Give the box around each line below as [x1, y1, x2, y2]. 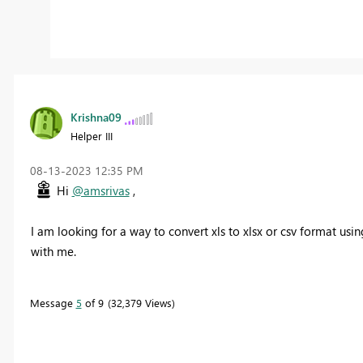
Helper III [70, 129, 113, 143]
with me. [30, 243, 76, 260]
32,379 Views [110, 296, 172, 310]
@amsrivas [71, 182, 130, 199]
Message [29, 296, 76, 310]
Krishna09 [70, 109, 122, 126]
